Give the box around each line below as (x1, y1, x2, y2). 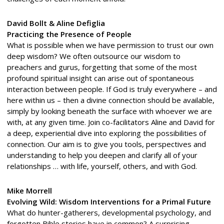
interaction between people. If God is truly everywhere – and (6, 83, 217, 94)
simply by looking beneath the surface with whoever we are (6, 105, 212, 116)
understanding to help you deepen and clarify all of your (6, 149, 197, 160)
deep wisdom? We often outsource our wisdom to (6, 50, 180, 61)
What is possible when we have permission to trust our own (6, 39, 213, 50)
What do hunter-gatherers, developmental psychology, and (6, 207, 211, 217)
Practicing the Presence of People (6, 28, 131, 39)
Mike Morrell (6, 185, 52, 195)
